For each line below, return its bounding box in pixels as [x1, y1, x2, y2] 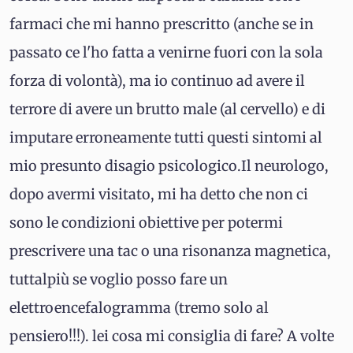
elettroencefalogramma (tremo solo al [9, 299, 269, 317]
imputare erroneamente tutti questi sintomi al [9, 128, 322, 147]
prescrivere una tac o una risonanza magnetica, [9, 242, 331, 260]
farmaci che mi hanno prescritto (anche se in [9, 15, 314, 33]
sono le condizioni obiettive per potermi [9, 214, 283, 232]
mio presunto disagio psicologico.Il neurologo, [9, 157, 329, 175]
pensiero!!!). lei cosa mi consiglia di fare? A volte [9, 327, 334, 345]
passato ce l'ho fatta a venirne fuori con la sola [9, 43, 323, 61]
